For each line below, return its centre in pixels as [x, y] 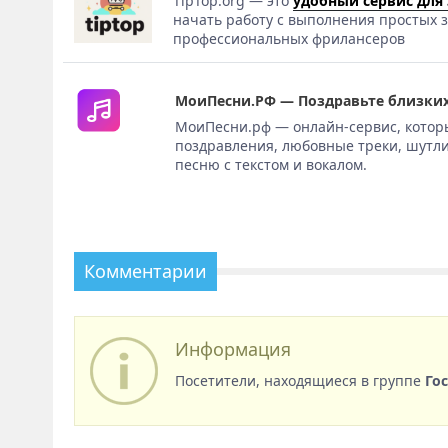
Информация [232, 348]
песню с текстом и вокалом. [271, 164]
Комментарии [145, 270]
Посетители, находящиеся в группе [299, 380]
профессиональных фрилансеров [289, 38]
